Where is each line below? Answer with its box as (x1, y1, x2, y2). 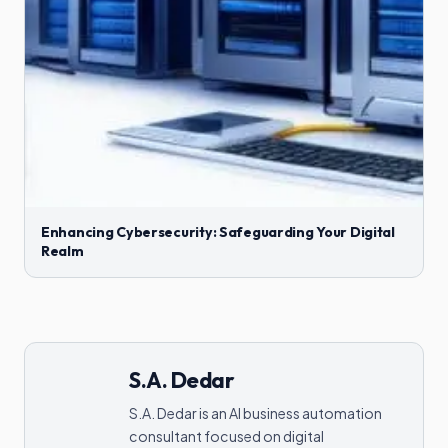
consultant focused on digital (129, 427, 324, 446)
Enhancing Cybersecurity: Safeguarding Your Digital (41, 223, 395, 242)
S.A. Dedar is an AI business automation (129, 404, 382, 423)
